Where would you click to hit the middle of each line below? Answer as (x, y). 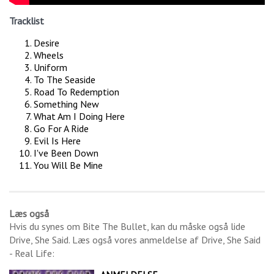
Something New (66, 104)
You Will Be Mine (68, 165)
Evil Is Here (57, 141)
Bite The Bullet (115, 227)
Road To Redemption (76, 92)
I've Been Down (66, 153)
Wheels (49, 55)
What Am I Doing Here (79, 117)
